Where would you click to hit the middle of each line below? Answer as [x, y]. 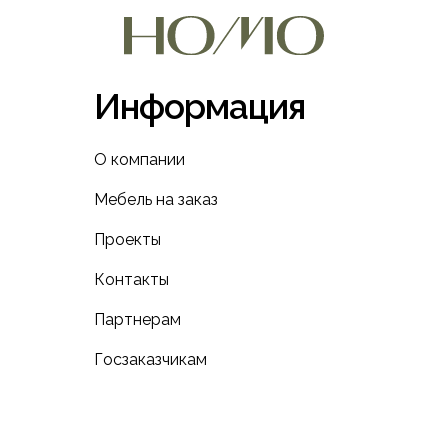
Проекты [127, 239]
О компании [139, 159]
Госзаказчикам [150, 359]
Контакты [131, 279]
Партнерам [137, 319]
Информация [199, 106]
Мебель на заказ [156, 199]
